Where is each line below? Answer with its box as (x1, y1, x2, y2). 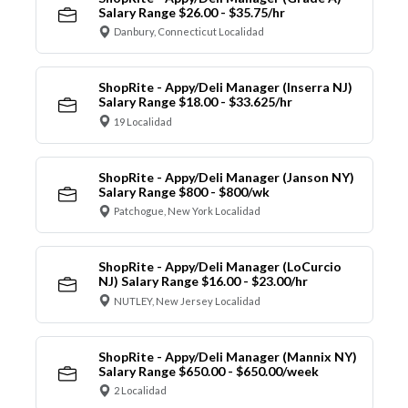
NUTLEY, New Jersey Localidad (114, 294, 260, 307)
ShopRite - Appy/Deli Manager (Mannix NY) (97, 348, 357, 364)
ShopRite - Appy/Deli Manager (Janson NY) (97, 168, 354, 185)
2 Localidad (114, 384, 167, 397)
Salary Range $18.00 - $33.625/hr (97, 94, 292, 110)
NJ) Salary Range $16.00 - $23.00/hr (97, 273, 308, 290)
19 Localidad (114, 115, 172, 127)
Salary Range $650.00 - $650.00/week (97, 362, 319, 379)
